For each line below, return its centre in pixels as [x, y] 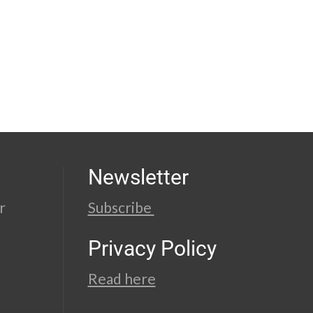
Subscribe [121, 207]
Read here [122, 278]
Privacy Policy [152, 248]
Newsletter [138, 177]
